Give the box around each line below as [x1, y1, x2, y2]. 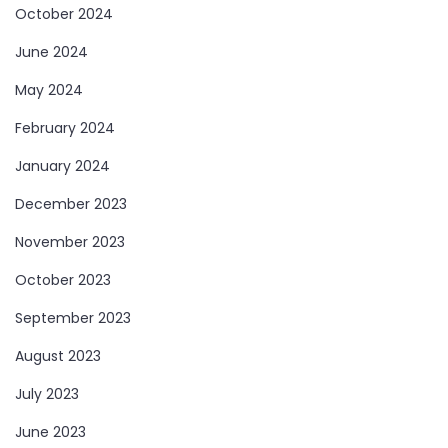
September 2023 [15, 307, 131, 328]
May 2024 [15, 79, 83, 100]
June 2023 [15, 421, 86, 442]
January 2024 [15, 155, 110, 176]
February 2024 [15, 117, 115, 138]
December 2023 [15, 193, 127, 214]
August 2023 [15, 345, 101, 366]
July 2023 [15, 383, 79, 404]
